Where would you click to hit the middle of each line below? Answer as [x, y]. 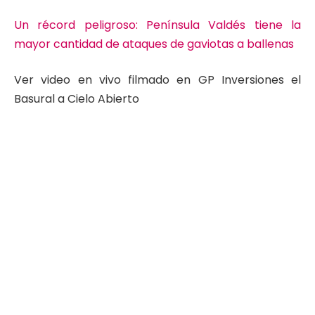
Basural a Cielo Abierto [77, 99]
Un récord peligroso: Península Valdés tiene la [157, 25]
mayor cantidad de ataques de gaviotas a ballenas [154, 44]
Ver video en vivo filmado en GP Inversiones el [157, 80]
